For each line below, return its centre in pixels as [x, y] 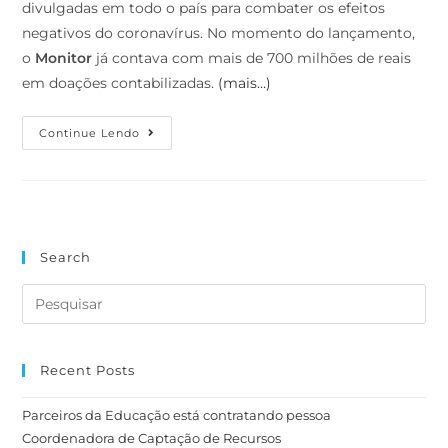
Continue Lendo [90, 133]
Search [66, 257]
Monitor [64, 58]
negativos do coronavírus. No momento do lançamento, [219, 33]
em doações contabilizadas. [120, 83]
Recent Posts [88, 370]
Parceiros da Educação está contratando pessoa [177, 415]
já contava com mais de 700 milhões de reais [252, 58]
